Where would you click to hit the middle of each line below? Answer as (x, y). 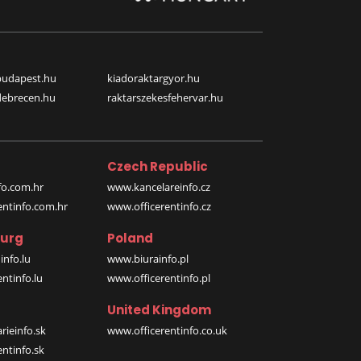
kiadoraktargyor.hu (153, 79)
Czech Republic (157, 167)
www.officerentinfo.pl (158, 278)
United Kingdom (159, 310)
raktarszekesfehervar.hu (165, 98)
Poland (130, 239)
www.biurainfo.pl (147, 259)
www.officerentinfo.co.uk (167, 331)
